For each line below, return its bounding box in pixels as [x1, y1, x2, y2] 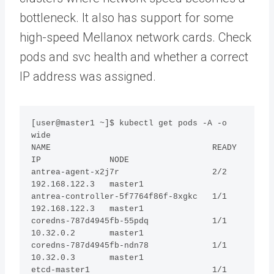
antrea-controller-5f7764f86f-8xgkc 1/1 [31, 192, 228, 202]
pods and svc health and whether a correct [20, 50, 248, 64]
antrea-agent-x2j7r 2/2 [31, 168, 228, 177]
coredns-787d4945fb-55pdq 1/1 [31, 217, 228, 226]
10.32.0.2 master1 [31, 229, 144, 239]
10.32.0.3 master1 [31, 253, 144, 263]
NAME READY [31, 143, 237, 153]
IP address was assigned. [20, 69, 156, 84]
